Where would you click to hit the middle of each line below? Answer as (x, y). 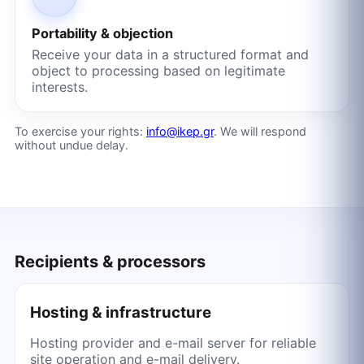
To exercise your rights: (80, 131)
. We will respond (260, 131)
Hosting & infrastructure (120, 313)
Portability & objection (102, 34)
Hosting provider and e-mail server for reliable (173, 343)
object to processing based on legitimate (158, 71)
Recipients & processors (110, 262)
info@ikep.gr (180, 131)
